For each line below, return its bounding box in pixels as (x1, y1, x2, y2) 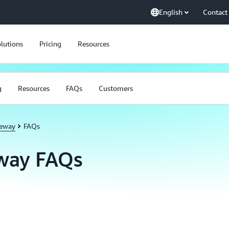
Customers (99, 84, 133, 93)
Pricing (39, 39, 61, 48)
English (159, 8, 182, 16)
